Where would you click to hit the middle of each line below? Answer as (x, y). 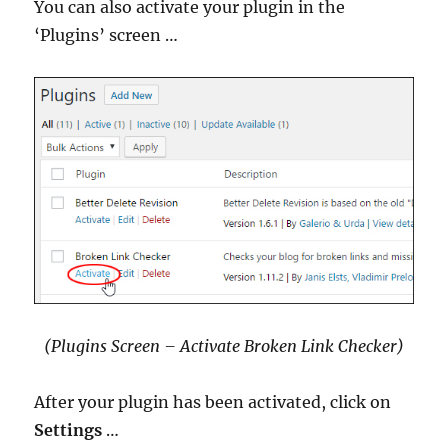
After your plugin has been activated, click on (213, 402)
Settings (68, 430)
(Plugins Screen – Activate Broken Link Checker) (224, 346)
